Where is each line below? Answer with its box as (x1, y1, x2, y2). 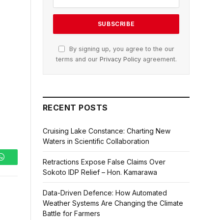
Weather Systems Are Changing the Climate (43, 199, 183, 208)
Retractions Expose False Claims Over (43, 158, 165, 166)
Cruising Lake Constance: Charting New (43, 127, 170, 136)
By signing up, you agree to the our (67, 45, 174, 53)
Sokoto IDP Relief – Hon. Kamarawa (43, 168, 159, 177)
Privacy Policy (99, 55, 141, 63)
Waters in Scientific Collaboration (43, 137, 149, 146)
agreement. (140, 55, 177, 63)
